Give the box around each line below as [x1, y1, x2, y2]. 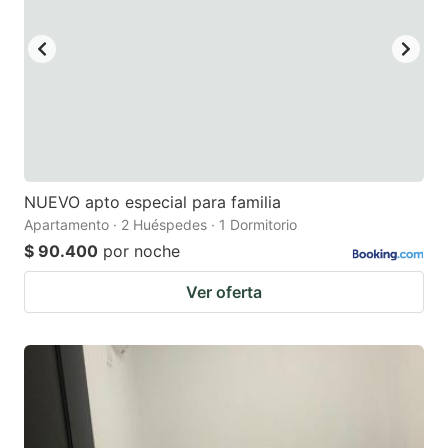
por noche [103, 240, 180, 261]
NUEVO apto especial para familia [24, 191, 281, 212]
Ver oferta [186, 281, 262, 302]
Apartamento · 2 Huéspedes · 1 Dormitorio [24, 215, 297, 233]
